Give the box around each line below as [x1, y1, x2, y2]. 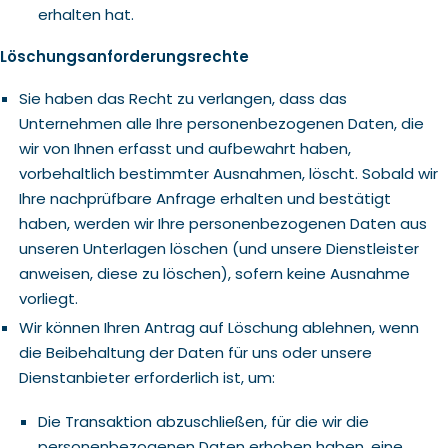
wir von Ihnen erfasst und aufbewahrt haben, [18, 138, 351, 159]
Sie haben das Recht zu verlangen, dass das [18, 88, 347, 109]
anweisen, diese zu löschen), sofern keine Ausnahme [18, 263, 410, 284]
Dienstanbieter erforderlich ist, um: [18, 367, 275, 388]
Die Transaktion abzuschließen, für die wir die [37, 411, 369, 432]
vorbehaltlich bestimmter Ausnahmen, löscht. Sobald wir [18, 163, 438, 184]
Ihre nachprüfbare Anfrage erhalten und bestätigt [18, 188, 391, 209]
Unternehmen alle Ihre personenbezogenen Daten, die [18, 113, 424, 134]
